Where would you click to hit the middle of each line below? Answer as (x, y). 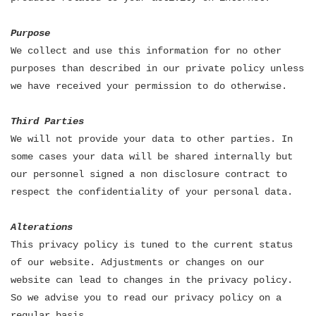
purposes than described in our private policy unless (157, 68)
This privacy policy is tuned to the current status (152, 245)
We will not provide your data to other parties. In (152, 139)
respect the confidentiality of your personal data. (152, 192)
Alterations (42, 227)
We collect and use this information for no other (146, 51)
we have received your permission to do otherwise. (149, 86)
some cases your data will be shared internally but (152, 157)
